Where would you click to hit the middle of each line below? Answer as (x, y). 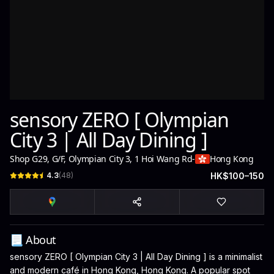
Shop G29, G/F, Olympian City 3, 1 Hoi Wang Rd (101, 159)
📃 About (33, 240)
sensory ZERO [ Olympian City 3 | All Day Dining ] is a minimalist (136, 257)
